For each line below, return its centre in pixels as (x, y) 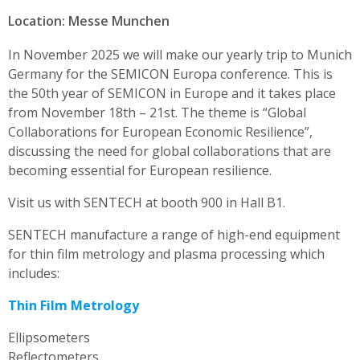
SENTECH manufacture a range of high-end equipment (174, 234)
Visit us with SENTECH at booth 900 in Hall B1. (147, 202)
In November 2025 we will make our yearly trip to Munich (180, 54)
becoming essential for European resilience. (140, 170)
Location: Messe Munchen (89, 20)
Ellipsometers (49, 337)
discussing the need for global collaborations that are (170, 151)
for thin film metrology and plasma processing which (166, 254)
